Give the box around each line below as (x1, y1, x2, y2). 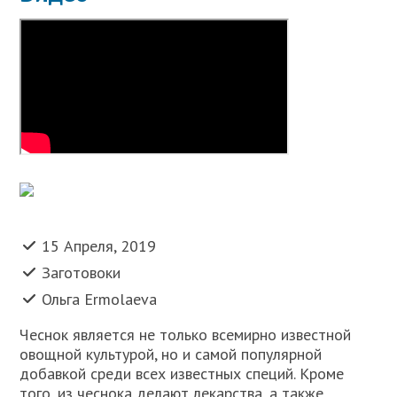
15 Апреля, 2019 (42, 236, 157, 257)
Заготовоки (42, 262, 121, 284)
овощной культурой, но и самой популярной (19, 344, 323, 365)
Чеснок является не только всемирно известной (19, 324, 352, 346)
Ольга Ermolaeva (42, 289, 158, 310)
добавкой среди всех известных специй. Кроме (19, 363, 345, 385)
